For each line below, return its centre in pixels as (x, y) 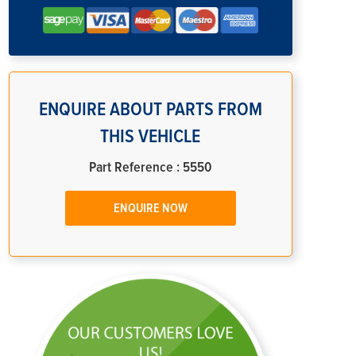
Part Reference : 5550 (150, 167)
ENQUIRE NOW (150, 208)
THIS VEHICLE (151, 136)
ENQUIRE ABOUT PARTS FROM (150, 109)
